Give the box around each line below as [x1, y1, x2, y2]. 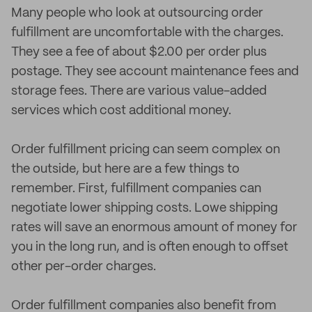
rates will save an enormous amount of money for [11, 221, 297, 234]
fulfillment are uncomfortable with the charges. [11, 26, 283, 39]
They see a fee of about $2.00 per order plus [11, 46, 267, 58]
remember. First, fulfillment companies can [11, 182, 261, 195]
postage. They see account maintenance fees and [11, 65, 299, 78]
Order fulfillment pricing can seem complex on [11, 143, 280, 156]
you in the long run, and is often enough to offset [11, 241, 288, 253]
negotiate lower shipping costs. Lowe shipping [11, 202, 278, 214]
